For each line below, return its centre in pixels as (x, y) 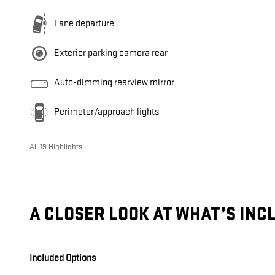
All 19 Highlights (56, 147)
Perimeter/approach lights (107, 112)
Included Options (63, 258)
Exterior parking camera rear (111, 53)
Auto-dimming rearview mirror (114, 83)
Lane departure (84, 24)
